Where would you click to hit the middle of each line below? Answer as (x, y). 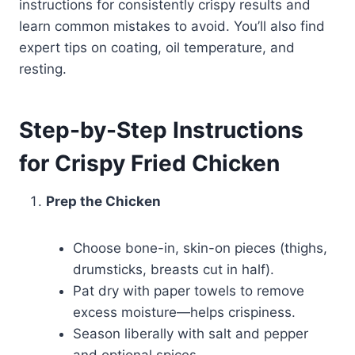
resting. (43, 69)
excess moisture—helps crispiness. (184, 313)
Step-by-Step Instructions (161, 130)
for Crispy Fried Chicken (149, 164)
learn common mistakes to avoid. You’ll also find (172, 27)
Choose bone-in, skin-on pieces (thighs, (200, 248)
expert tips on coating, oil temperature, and (157, 48)
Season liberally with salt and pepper (191, 334)
